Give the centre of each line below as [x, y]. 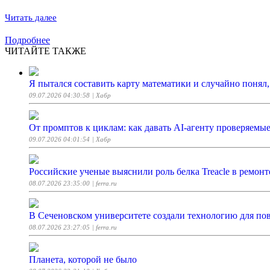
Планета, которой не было [83, 259]
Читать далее [31, 17]
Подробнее [27, 40]
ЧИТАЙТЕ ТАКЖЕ [46, 51]
